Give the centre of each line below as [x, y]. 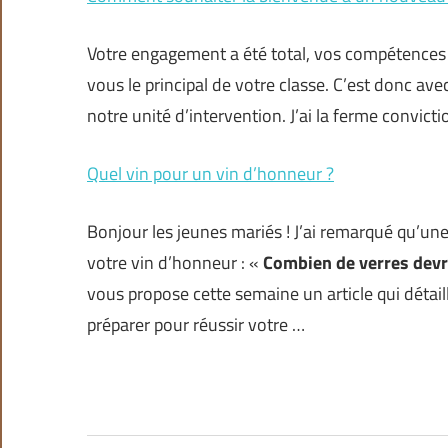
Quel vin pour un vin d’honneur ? [210, 174]
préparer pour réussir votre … [196, 325]
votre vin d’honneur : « [175, 263]
